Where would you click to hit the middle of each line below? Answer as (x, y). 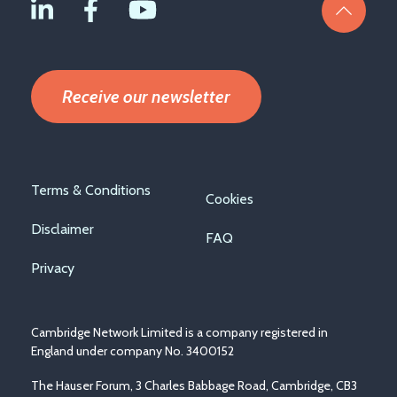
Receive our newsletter (146, 96)
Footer (64, 186)
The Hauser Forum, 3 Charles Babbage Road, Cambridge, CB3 (194, 385)
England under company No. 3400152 (132, 350)
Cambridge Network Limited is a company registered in (179, 332)
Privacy (53, 268)
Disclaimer (62, 229)
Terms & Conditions (91, 190)
